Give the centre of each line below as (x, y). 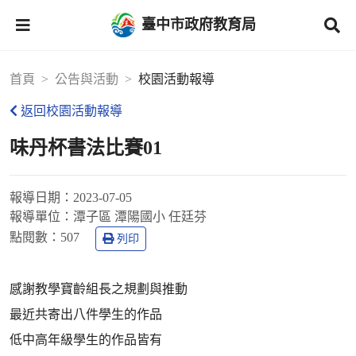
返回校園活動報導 (72, 111)
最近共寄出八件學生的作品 (86, 314)
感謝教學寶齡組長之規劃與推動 (99, 289)
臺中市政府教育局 (199, 24)
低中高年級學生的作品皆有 (86, 340)
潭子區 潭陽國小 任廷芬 (140, 217)
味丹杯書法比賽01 (86, 148)
